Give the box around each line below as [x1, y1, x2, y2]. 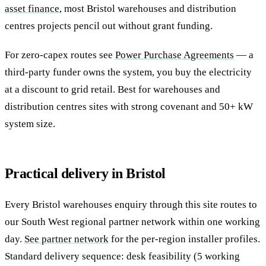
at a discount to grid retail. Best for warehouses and [5, 83, 220, 95]
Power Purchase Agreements [115, 49, 234, 61]
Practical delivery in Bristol [5, 165, 166, 181]
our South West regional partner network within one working [5, 216, 260, 227]
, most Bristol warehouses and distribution [59, 2, 236, 14]
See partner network [24, 233, 109, 245]
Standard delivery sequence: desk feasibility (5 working [5, 250, 240, 262]
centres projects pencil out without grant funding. [5, 20, 213, 31]
